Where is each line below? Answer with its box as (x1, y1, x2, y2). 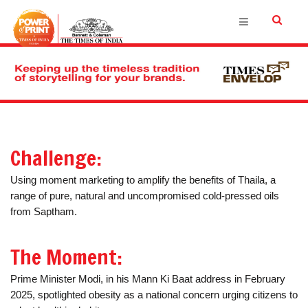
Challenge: (10, 143, 102, 173)
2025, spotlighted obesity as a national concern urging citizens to (10, 289, 298, 300)
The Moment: (10, 242, 122, 272)
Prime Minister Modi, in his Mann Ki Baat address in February (10, 273, 285, 285)
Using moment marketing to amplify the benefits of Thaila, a (10, 174, 276, 186)
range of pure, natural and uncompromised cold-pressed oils (10, 190, 279, 201)
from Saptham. (10, 206, 77, 217)
